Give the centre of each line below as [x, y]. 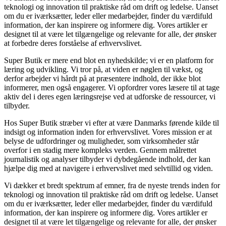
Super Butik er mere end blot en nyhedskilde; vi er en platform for [109, 61]
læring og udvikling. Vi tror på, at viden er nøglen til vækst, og [103, 70]
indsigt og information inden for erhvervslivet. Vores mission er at [108, 132]
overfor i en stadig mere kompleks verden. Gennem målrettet [100, 150]
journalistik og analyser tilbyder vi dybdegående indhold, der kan [107, 159]
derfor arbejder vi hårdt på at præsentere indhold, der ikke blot [102, 79]
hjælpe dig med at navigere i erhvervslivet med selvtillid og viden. [108, 168]
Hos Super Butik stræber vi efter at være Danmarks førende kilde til [111, 123]
